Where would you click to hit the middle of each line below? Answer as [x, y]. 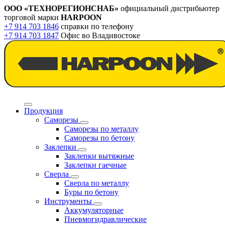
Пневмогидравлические [105, 219]
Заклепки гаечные [95, 165]
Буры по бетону [91, 192]
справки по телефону [97, 26]
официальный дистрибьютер [169, 8]
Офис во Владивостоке [100, 35]
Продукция [43, 111]
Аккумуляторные [94, 210]
